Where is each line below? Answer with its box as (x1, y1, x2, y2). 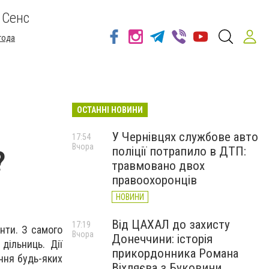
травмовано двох (112, 159, 205, 173)
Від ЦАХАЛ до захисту (112, 217, 230, 232)
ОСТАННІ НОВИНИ (77, 105, 143, 115)
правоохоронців (112, 173, 197, 187)
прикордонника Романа (112, 246, 238, 261)
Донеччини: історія (112, 232, 213, 246)
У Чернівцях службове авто (112, 130, 258, 144)
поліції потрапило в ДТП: (112, 144, 246, 159)
